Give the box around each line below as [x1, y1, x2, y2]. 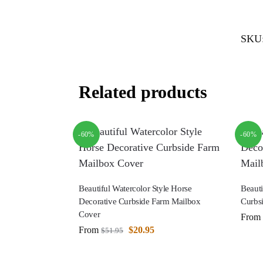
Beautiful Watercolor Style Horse [79, 183, 192, 193]
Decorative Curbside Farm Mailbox [79, 196, 201, 206]
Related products [79, 82, 208, 102]
